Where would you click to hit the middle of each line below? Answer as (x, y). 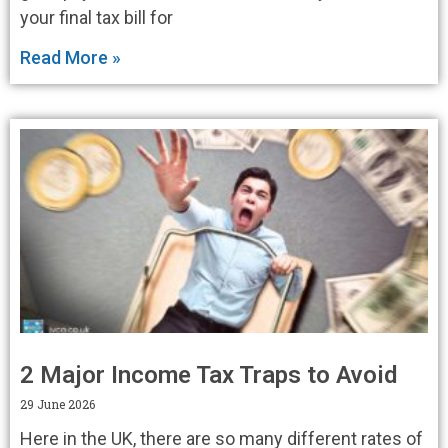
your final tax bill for (96, 17)
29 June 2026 (57, 403)
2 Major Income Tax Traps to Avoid (208, 374)
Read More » (70, 57)
